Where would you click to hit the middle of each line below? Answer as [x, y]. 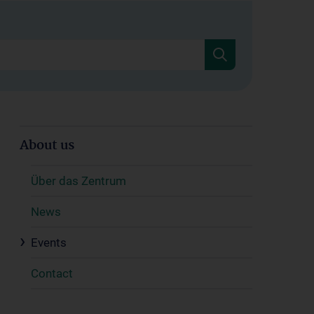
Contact [52, 273]
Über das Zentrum [78, 181]
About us [47, 146]
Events [49, 243]
